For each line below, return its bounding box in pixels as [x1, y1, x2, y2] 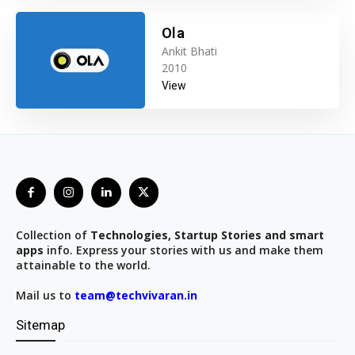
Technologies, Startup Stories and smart [90, 227, 324, 242]
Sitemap [16, 316, 65, 333]
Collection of [16, 227, 90, 242]
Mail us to [16, 287, 74, 303]
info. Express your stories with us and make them [44, 242, 323, 258]
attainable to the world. [16, 257, 151, 273]
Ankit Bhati [161, 44, 217, 59]
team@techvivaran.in [74, 287, 197, 303]
